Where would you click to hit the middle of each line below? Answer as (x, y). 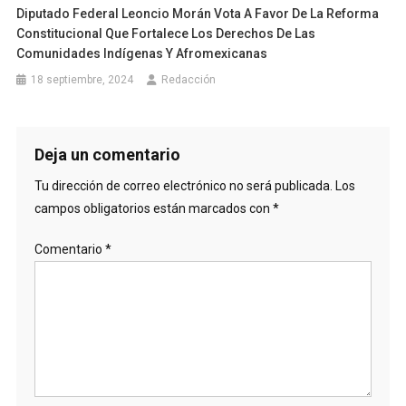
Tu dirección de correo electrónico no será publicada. (183, 186)
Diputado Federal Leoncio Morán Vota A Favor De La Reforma (198, 14)
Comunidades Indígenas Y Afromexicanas (142, 54)
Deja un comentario (107, 155)
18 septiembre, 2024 (82, 80)
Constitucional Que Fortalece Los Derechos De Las (166, 34)
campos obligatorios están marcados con (153, 209)
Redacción (189, 80)
